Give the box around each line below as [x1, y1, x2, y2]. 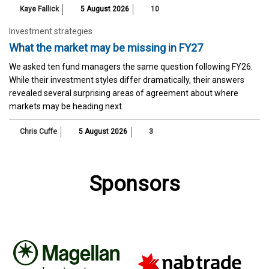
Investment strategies [9, 26, 92, 37]
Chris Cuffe [20, 127, 57, 136]
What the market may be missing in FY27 [9, 41, 203, 55]
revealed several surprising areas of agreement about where [9, 88, 238, 98]
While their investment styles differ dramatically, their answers [9, 75, 244, 85]
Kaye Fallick [20, 5, 59, 14]
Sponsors [89, 172, 180, 197]
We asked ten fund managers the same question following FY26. [9, 62, 253, 72]
